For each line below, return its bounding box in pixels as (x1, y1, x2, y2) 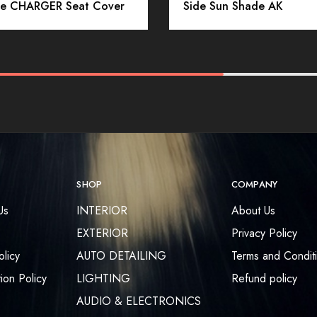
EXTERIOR (76, 225, 129, 242)
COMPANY (231, 178, 278, 192)
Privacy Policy (231, 225, 297, 242)
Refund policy (231, 270, 297, 287)
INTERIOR (76, 202, 128, 219)
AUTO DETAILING (76, 248, 167, 265)
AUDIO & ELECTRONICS (76, 293, 202, 310)
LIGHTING (76, 270, 131, 287)
